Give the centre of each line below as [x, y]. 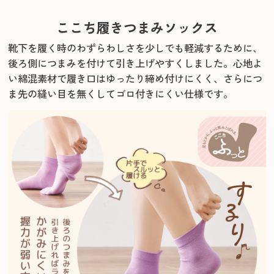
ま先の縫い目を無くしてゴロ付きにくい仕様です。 [121, 94]
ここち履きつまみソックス [137, 28]
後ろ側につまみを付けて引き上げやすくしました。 [121, 63]
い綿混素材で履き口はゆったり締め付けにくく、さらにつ [135, 79]
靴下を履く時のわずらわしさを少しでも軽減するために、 [135, 48]
